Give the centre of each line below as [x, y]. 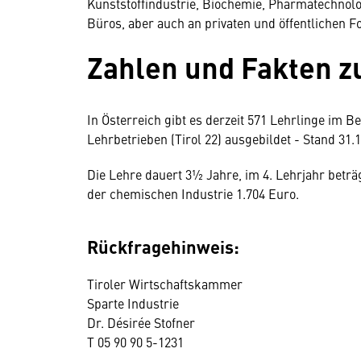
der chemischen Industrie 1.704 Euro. [193, 193]
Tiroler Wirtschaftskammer [165, 284]
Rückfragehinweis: [163, 246]
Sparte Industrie [133, 303]
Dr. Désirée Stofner [141, 322]
